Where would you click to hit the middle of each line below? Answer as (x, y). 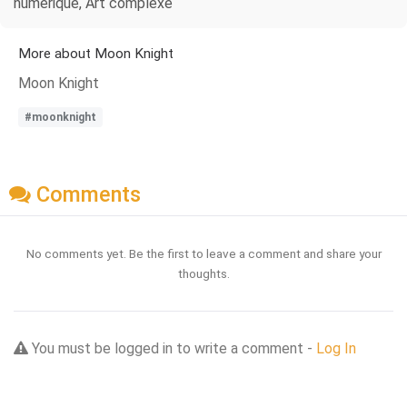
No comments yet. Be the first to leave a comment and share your (203, 253)
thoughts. (203, 273)
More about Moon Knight (96, 54)
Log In (336, 348)
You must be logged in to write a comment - (172, 348)
